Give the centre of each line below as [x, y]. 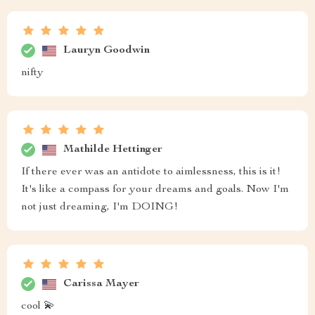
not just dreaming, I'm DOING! [99, 207]
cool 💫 [38, 307]
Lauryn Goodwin [107, 50]
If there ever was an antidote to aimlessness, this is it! [151, 172]
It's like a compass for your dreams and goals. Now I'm [155, 190]
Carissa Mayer [101, 284]
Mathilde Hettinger [113, 149]
